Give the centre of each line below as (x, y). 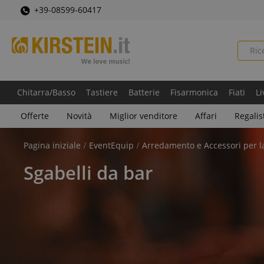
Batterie (144, 92)
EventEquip (111, 145)
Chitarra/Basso (46, 92)
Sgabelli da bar (88, 173)
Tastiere (102, 92)
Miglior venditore (143, 116)
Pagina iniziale (52, 145)
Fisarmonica (194, 92)
